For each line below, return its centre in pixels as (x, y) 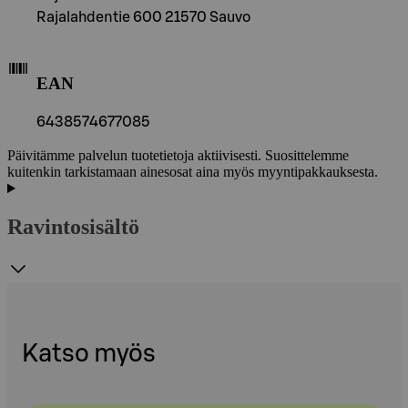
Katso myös (89, 354)
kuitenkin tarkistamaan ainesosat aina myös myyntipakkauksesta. (193, 172)
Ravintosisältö (73, 227)
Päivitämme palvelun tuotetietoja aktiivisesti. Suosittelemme (178, 156)
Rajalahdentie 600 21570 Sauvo (143, 17)
